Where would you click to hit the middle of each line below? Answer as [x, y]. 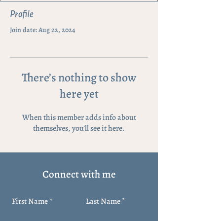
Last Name [103, 201]
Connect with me [79, 174]
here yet [79, 94]
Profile [22, 14]
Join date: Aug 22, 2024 [42, 30]
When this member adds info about [79, 117]
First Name [30, 201]
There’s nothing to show [79, 77]
